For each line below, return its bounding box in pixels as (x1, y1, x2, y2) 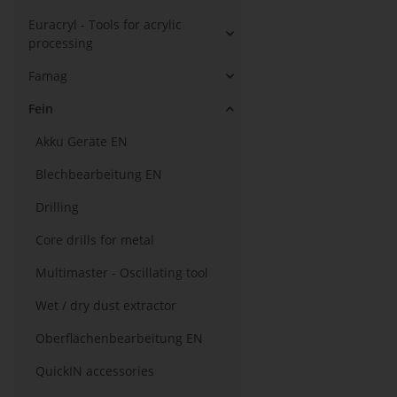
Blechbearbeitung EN (35, 166, 162, 183)
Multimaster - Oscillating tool (35, 264, 208, 281)
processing (28, 35, 93, 51)
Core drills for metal (35, 231, 154, 248)
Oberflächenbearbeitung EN (35, 330, 203, 346)
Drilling (35, 198, 79, 215)
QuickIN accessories (35, 362, 154, 379)
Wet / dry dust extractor (35, 297, 176, 314)
